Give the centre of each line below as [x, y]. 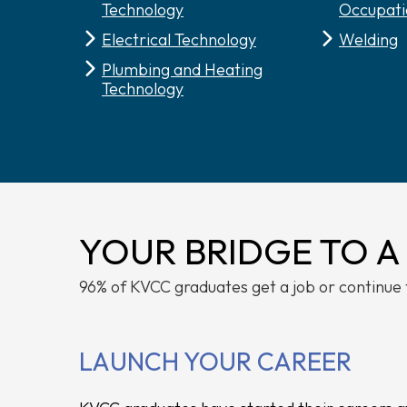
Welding [368, 40]
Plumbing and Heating [182, 69]
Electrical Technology [179, 40]
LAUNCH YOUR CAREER [215, 361]
